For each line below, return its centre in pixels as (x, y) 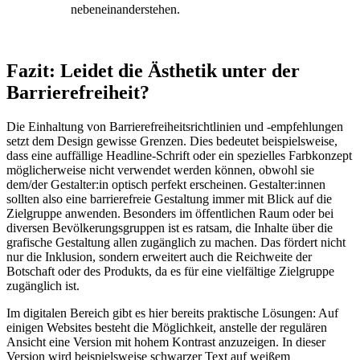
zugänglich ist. (43, 285)
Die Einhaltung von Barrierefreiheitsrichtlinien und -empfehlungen (175, 126)
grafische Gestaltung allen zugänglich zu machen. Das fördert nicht (176, 242)
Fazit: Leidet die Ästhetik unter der (153, 70)
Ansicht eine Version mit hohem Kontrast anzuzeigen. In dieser (166, 342)
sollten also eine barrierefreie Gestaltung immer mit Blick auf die (169, 198)
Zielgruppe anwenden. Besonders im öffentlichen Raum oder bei (170, 213)
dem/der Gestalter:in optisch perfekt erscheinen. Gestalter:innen (166, 184)
